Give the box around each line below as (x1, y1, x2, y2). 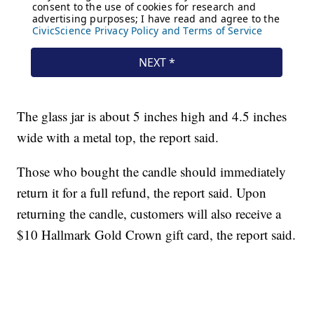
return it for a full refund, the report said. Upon (17, 184, 267, 202)
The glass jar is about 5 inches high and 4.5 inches (17, 107, 287, 125)
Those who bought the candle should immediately (17, 163, 287, 181)
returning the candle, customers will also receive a (17, 205, 282, 223)
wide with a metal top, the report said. (17, 128, 219, 146)
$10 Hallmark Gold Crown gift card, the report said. (17, 226, 296, 244)
